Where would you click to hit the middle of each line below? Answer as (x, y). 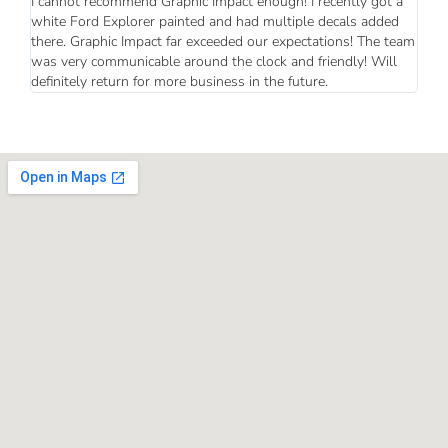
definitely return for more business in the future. (180, 82)
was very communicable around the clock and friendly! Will (214, 62)
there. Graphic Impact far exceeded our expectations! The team (223, 42)
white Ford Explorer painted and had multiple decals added (215, 22)
